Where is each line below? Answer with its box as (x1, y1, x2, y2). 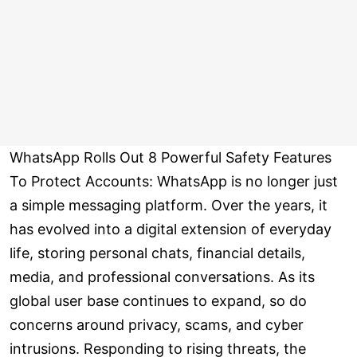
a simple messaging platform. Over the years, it (10, 197, 328, 214)
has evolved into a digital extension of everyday (10, 221, 331, 238)
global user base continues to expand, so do (10, 292, 307, 310)
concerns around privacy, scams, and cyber (10, 316, 304, 334)
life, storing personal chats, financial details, (10, 245, 305, 262)
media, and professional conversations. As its (10, 269, 315, 286)
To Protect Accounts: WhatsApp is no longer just (10, 173, 338, 190)
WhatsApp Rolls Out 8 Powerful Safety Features (10, 149, 331, 167)
